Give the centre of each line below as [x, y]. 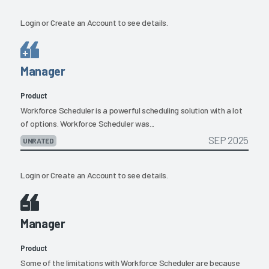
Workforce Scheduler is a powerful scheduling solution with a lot [131, 110]
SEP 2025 [228, 140]
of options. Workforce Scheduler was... [88, 124]
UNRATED [38, 141]
